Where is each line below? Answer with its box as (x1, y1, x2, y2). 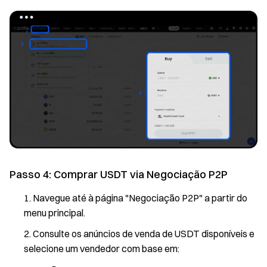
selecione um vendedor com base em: (24, 242, 179, 254)
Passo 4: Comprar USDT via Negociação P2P (10, 167, 228, 181)
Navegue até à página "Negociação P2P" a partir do (33, 191, 247, 204)
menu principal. (24, 206, 85, 219)
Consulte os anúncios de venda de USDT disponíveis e (33, 227, 254, 240)
